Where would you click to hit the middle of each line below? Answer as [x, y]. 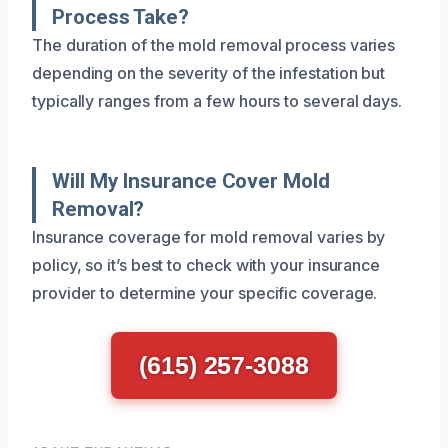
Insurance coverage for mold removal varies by [209, 236]
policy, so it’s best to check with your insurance [206, 264]
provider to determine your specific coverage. [205, 292]
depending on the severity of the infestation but [209, 72]
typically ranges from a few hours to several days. [217, 100]
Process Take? [120, 16]
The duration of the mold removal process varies [214, 44]
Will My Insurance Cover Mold [191, 180]
